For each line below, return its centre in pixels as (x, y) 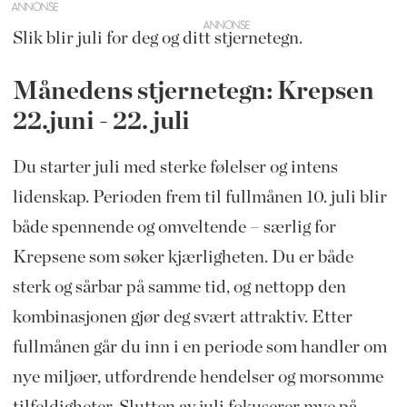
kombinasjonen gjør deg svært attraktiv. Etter (182, 317)
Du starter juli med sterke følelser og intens (175, 167)
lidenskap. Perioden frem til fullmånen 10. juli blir (199, 197)
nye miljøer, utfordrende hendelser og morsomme (198, 377)
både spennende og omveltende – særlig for (174, 227)
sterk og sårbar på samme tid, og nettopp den (179, 287)
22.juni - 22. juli (101, 121)
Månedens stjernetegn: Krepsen (193, 91)
